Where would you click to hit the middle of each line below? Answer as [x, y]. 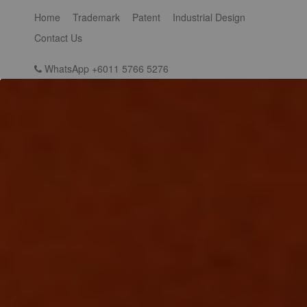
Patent [148, 17]
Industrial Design [210, 17]
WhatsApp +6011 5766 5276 [105, 69]
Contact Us [60, 38]
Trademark [98, 17]
